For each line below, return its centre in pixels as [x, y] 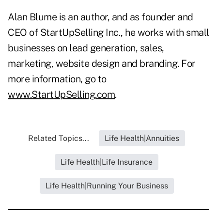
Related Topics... [59, 139]
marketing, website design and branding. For [102, 64]
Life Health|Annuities [142, 139]
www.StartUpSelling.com [61, 95]
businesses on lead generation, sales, [86, 48]
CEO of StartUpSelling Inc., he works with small [108, 33]
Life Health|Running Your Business [107, 186]
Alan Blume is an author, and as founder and [101, 17]
